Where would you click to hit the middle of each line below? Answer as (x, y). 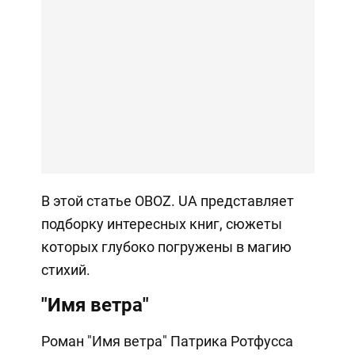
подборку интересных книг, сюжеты (161, 224)
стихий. (65, 270)
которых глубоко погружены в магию (166, 247)
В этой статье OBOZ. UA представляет (167, 201)
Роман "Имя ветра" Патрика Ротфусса (167, 342)
